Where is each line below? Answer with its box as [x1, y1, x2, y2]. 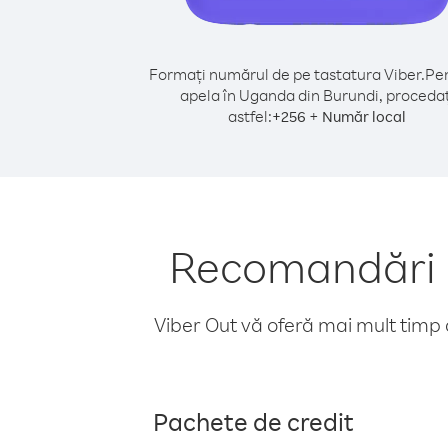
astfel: [228, 106, 272, 126]
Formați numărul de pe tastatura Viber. [148, 64, 425, 84]
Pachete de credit [153, 405, 354, 437]
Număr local [322, 107, 406, 126]
